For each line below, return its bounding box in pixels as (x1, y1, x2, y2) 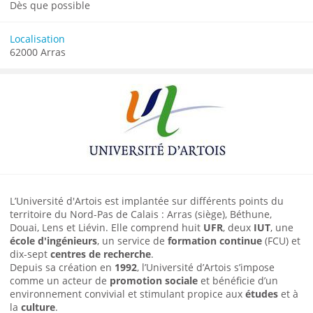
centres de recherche (50, 247, 151, 261)
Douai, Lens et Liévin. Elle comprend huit (10, 220, 203, 234)
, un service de (97, 233, 168, 247)
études (245, 286, 278, 300)
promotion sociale (110, 273, 198, 287)
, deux (223, 220, 254, 234)
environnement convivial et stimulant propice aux (10, 286, 245, 300)
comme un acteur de (10, 273, 110, 287)
